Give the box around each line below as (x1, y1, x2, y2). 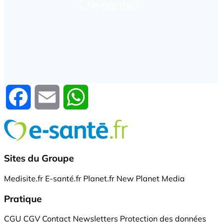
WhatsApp (88, 91, 129, 102)
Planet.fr (83, 173, 114, 183)
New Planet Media (116, 173, 185, 183)
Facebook (31, 91, 66, 102)
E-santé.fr (45, 173, 81, 183)
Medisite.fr (4, 173, 43, 183)
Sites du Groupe (4, 152, 74, 165)
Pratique (4, 192, 42, 205)
